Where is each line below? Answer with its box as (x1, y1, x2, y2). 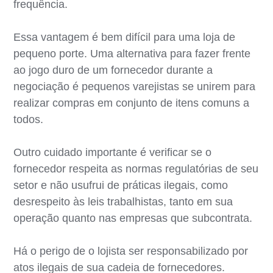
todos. (13, 113, 44, 126)
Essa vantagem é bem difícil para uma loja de (13, 30, 236, 43)
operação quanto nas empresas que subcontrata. (13, 211, 253, 224)
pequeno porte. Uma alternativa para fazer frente (13, 47, 251, 60)
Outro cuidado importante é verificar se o (13, 146, 212, 158)
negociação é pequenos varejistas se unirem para (13, 80, 256, 93)
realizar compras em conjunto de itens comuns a (13, 96, 250, 109)
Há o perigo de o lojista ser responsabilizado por (13, 244, 249, 257)
